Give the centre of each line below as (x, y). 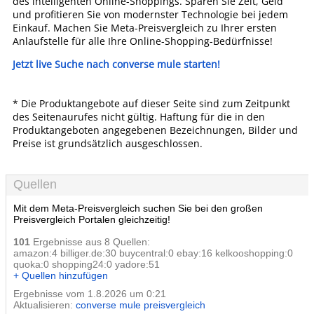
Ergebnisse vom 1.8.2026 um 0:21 (90, 294)
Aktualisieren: (45, 305)
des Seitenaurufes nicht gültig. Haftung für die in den (139, 117)
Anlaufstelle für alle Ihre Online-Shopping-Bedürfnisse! (143, 41)
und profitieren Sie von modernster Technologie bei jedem (150, 14)
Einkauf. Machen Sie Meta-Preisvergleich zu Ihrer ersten (145, 28)
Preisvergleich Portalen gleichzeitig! (92, 219)
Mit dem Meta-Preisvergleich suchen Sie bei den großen (138, 208)
